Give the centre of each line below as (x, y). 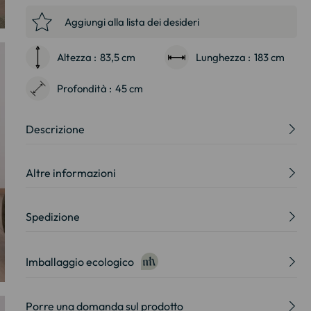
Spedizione (52, 217)
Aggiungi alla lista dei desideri (132, 22)
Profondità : (84, 89)
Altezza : (76, 57)
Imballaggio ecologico (79, 261)
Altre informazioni (70, 173)
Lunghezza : (224, 57)
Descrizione (55, 129)
